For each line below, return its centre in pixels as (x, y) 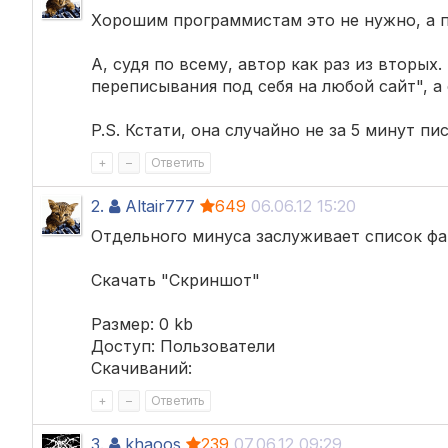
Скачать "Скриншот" (175, 279)
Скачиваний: (141, 367)
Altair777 (160, 205)
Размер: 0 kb (142, 323)
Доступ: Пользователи (183, 345)
